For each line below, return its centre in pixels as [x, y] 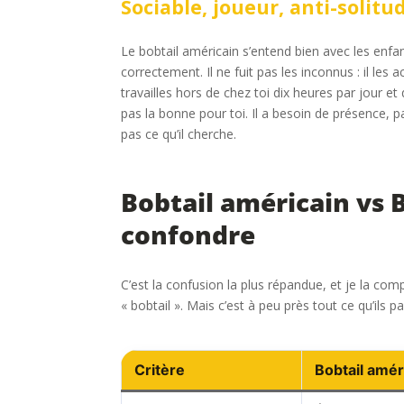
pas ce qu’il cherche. [179, 133]
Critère [160, 369]
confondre [188, 234]
